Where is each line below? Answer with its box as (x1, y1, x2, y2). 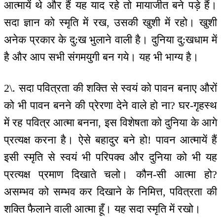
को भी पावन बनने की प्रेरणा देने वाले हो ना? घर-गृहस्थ (4, 99, 217, 111)
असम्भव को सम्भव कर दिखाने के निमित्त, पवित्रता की (4, 185, 217, 198)
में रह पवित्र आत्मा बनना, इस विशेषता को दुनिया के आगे (4, 116, 217, 129)
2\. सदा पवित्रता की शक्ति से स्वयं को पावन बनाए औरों (4, 81, 217, 94)
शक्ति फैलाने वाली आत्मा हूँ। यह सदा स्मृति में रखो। (4, 202, 201, 215)
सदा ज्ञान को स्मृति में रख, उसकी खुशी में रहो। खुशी (4, 16, 217, 29)
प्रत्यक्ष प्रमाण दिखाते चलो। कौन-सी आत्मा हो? (4, 168, 217, 181)
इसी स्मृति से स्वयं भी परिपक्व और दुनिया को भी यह (4, 150, 217, 163)
